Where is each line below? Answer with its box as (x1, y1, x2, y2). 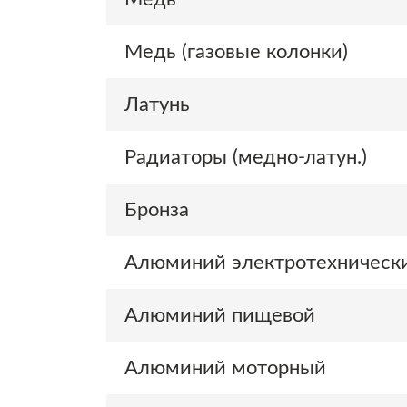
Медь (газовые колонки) (124, 42, 348, 62)
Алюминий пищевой (124, 305, 315, 325)
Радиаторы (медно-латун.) (124, 147, 367, 167)
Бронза (124, 200, 189, 220)
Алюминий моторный (124, 358, 326, 378)
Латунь (124, 94, 190, 114)
